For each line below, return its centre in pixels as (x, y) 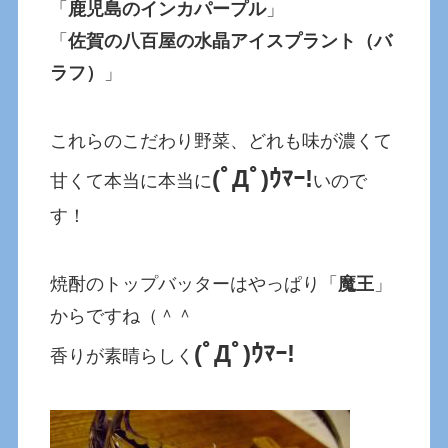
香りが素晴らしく (122, 355)
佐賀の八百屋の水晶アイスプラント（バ (230, 40)
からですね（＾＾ (122, 315)
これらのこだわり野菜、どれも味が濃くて (221, 140)
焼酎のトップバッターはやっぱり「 (194, 283)
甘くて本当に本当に (131, 180)
